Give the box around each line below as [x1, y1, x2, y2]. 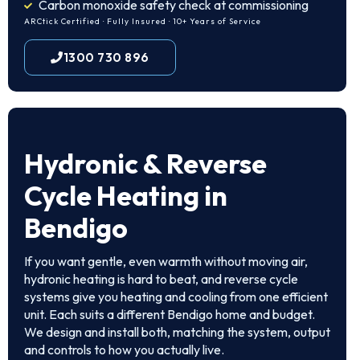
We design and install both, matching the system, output [24, 324, 330, 340]
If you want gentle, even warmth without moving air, [24, 253, 308, 269]
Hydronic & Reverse [24, 146, 267, 181]
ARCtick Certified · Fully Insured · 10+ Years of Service [24, 16, 261, 27]
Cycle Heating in [24, 178, 227, 213]
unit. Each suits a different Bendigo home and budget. [24, 306, 315, 322]
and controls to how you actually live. [24, 342, 224, 358]
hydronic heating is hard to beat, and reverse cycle [24, 271, 298, 287]
